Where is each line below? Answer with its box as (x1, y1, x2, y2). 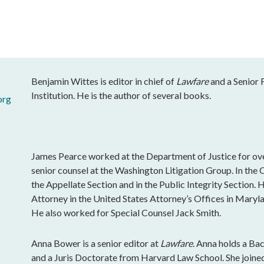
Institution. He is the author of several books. (31, 90, 212, 101)
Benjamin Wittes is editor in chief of (31, 75, 177, 87)
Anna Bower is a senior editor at (31, 237, 161, 249)
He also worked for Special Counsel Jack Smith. (31, 206, 222, 218)
